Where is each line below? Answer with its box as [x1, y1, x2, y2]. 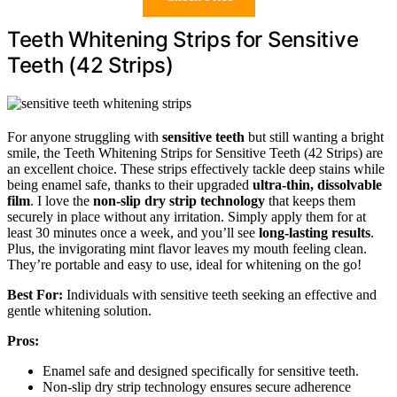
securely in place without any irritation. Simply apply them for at [7, 208, 366, 224]
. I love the [30, 192, 93, 208]
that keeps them [265, 192, 355, 208]
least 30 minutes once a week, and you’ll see [7, 224, 259, 240]
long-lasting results [259, 224, 370, 240]
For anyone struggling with [7, 128, 162, 144]
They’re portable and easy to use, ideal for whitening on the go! [7, 256, 362, 272]
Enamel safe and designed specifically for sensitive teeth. [43, 362, 359, 378]
